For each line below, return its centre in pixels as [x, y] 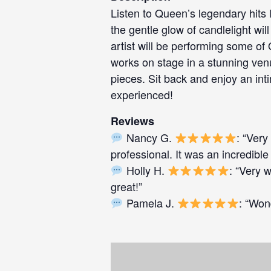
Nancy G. [149, 137]
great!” [126, 186]
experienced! [142, 94]
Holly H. [145, 170]
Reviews [132, 121]
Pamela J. [150, 203]
